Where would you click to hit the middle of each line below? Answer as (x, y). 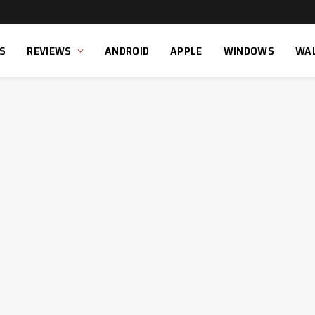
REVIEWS (49, 51)
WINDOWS (249, 51)
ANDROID (127, 51)
